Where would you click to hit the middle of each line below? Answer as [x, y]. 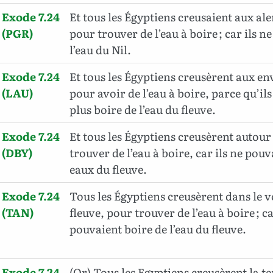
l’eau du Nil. [101, 49]
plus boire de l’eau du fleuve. [143, 109]
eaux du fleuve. [108, 169]
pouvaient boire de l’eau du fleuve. [158, 229]
